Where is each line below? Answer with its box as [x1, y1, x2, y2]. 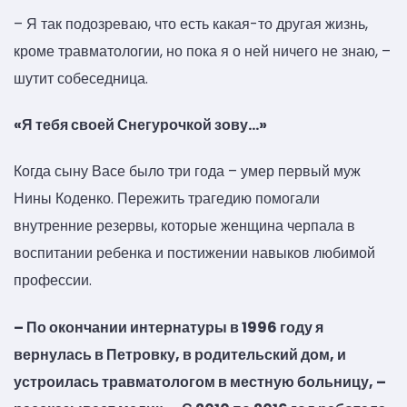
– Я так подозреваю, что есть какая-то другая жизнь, [14, 13, 368, 35]
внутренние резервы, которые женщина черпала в [14, 215, 355, 237]
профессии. [14, 270, 92, 292]
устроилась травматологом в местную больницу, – [14, 371, 386, 392]
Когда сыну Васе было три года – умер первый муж [14, 161, 361, 183]
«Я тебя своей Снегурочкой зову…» [14, 114, 267, 136]
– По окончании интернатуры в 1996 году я [14, 316, 323, 338]
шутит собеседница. [14, 67, 148, 89]
